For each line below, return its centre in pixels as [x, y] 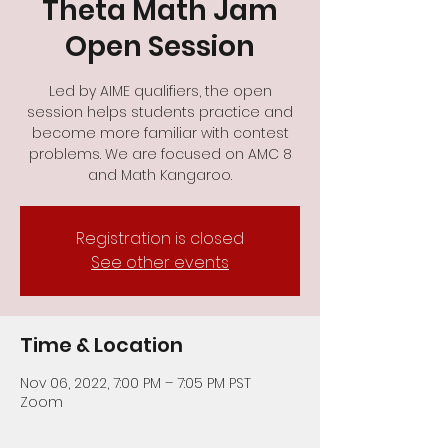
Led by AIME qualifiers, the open [160, 90]
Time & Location [101, 344]
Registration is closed [160, 238]
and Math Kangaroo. [160, 174]
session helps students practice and [160, 111]
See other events [160, 262]
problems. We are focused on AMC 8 [160, 153]
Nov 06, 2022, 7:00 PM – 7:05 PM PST [135, 382]
